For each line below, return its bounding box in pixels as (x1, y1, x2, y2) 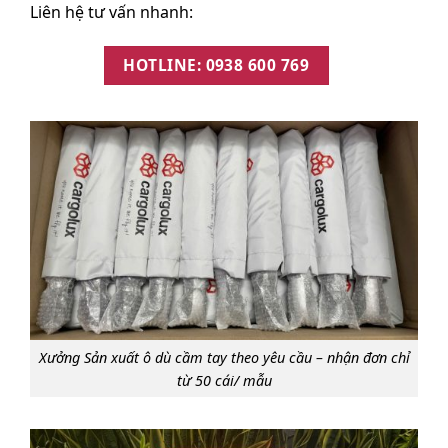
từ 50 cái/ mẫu (176, 370, 272, 390)
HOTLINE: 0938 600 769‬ (123, 53, 310, 76)
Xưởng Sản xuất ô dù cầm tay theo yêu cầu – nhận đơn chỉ (38, 347, 410, 367)
